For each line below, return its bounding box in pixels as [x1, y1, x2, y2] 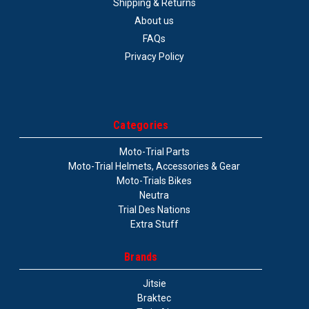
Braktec [137, 292, 172, 303]
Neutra [139, 190, 170, 201]
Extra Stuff [130, 219, 179, 230]
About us [134, 15, 175, 26]
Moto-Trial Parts [119, 146, 190, 157]
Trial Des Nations [118, 204, 191, 215]
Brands [124, 250, 158, 263]
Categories [113, 119, 169, 132]
